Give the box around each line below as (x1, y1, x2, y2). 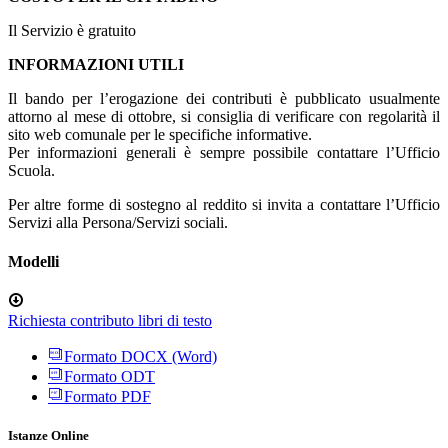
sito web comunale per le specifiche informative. (8, 125, 312, 143)
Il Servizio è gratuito (8, 21, 136, 39)
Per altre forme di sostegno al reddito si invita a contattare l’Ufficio (8, 195, 440, 213)
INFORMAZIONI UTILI (8, 55, 184, 73)
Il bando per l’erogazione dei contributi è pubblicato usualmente (8, 89, 440, 107)
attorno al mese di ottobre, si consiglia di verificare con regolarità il (8, 107, 440, 125)
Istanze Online (8, 428, 89, 444)
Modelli (8, 253, 59, 270)
